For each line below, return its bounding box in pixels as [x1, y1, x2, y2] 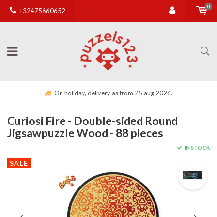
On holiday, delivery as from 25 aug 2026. [54, 89, 172, 97]
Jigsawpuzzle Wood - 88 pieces [7, 126, 163, 139]
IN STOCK [184, 144, 210, 151]
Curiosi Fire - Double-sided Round [7, 114, 178, 127]
